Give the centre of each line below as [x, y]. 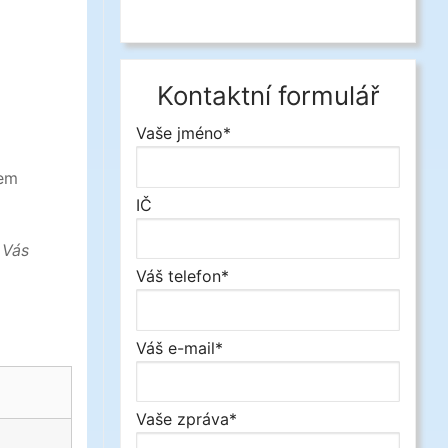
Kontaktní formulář [268, 95]
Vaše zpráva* [186, 419]
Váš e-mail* [179, 347]
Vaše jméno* [183, 133]
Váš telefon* [182, 276]
